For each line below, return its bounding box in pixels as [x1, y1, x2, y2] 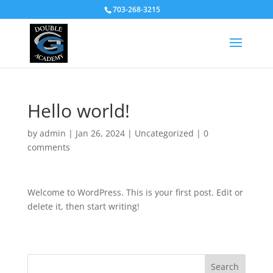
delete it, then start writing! [27, 200, 140, 212]
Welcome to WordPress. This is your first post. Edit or [27, 186, 243, 198]
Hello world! [27, 98, 130, 123]
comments [27, 141, 70, 153]
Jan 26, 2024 [75, 127, 125, 139]
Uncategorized [134, 127, 194, 139]
